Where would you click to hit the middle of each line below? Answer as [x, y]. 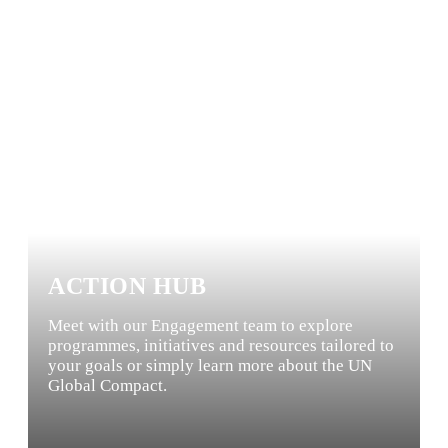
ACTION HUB [127, 285]
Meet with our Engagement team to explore [200, 325]
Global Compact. [107, 385]
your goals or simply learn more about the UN [210, 365]
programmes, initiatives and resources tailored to [221, 345]
